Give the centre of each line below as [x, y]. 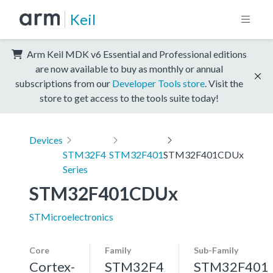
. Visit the [224, 83]
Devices [46, 140]
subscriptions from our [64, 83]
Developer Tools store [158, 83]
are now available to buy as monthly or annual [129, 68]
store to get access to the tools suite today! [129, 97]
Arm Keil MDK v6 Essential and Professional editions [136, 54]
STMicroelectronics [71, 216]
